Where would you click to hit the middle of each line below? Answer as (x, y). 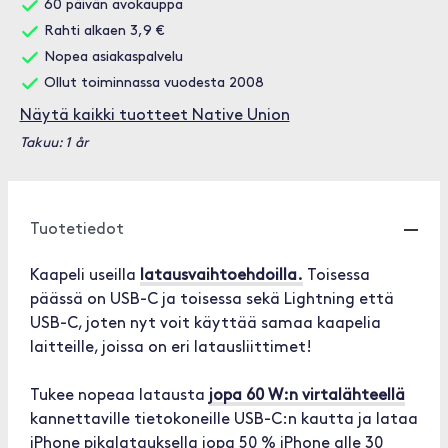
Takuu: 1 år (53, 143)
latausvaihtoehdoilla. (221, 276)
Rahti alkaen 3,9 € (101, 31)
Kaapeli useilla (85, 276)
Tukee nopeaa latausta (119, 396)
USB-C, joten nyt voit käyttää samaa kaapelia (205, 324)
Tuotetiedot (77, 230)
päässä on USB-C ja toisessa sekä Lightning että (212, 300)
